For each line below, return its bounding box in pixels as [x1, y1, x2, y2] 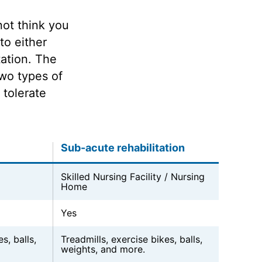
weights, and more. [60, 243, 145, 256]
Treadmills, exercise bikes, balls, [60, 233, 202, 246]
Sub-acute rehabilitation [60, 142, 185, 154]
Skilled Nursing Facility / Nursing [60, 171, 205, 183]
